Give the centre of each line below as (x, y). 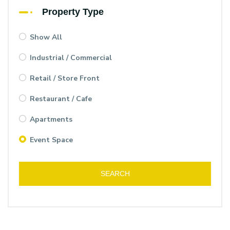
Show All (46, 37)
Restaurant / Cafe (61, 99)
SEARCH (115, 174)
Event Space (51, 140)
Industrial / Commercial (71, 58)
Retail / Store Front (65, 79)
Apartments (51, 120)
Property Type (73, 12)
